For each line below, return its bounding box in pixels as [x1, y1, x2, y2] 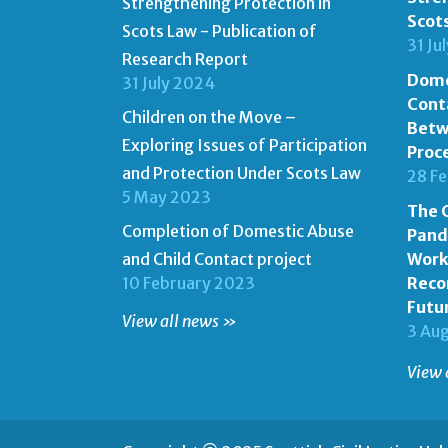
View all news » [122, 310, 236, 331]
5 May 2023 [122, 186, 211, 207]
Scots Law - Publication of [122, 20, 317, 41]
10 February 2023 [122, 272, 255, 293]
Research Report [122, 48, 248, 69]
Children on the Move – [122, 106, 296, 127]
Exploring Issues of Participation [122, 134, 367, 155]
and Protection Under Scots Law [122, 162, 361, 183]
